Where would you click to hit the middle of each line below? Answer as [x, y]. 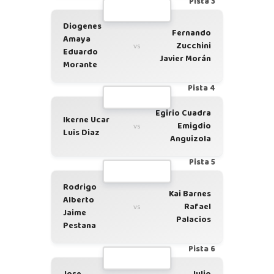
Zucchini [194, 46]
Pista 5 [202, 162]
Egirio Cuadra [183, 113]
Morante [80, 65]
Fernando [191, 33]
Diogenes [82, 26]
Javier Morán [185, 58]
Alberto [79, 200]
